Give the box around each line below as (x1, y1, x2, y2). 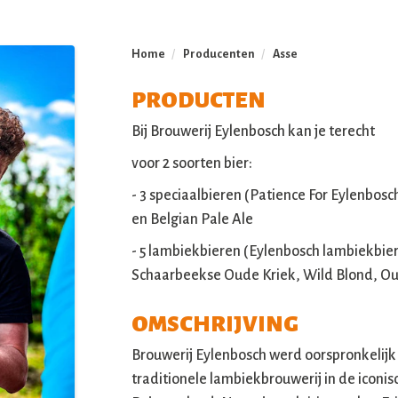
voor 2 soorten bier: (131, 155, 252, 172)
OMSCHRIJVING (131, 312, 298, 337)
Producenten (183, 48, 255, 61)
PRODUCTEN (131, 88, 266, 113)
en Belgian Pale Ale (131, 211, 253, 228)
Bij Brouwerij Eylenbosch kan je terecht (131, 123, 375, 140)
